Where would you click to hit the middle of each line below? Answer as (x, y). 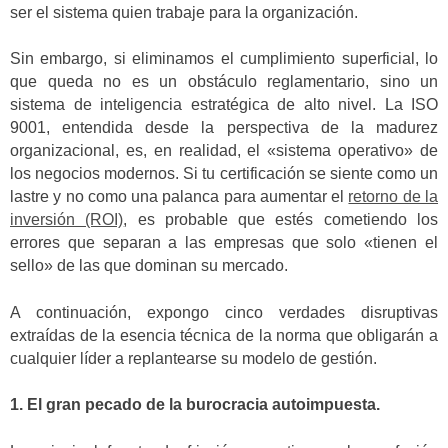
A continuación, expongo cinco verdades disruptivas (224, 312)
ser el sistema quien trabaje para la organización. (184, 12)
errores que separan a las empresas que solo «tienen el (224, 243)
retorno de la (393, 197)
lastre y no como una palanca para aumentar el (179, 197)
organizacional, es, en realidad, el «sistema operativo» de (224, 151)
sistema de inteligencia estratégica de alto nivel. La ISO (224, 105)
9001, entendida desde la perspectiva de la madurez (224, 128)
